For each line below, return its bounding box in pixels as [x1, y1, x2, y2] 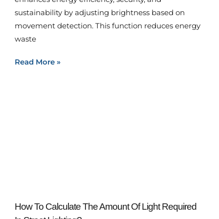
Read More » [15, 57, 61, 66]
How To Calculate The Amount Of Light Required [15, 201, 197, 212]
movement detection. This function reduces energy [15, 21, 200, 30]
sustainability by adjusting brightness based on [15, 8, 185, 17]
